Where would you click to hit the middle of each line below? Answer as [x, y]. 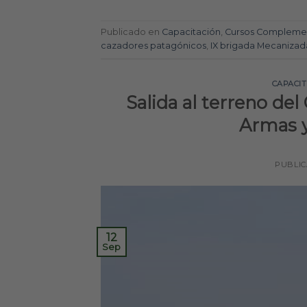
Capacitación [191, 32]
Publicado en [131, 32]
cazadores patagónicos [153, 46]
